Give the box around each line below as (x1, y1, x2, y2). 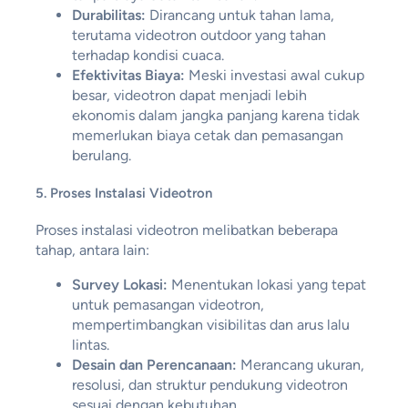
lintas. (71, 335, 109, 353)
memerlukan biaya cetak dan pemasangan (71, 127, 343, 145)
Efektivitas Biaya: (71, 66, 185, 85)
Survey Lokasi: (71, 275, 168, 293)
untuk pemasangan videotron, (71, 295, 264, 313)
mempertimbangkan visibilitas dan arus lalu (71, 315, 350, 333)
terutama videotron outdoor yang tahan (71, 26, 326, 45)
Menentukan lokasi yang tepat (167, 275, 366, 293)
